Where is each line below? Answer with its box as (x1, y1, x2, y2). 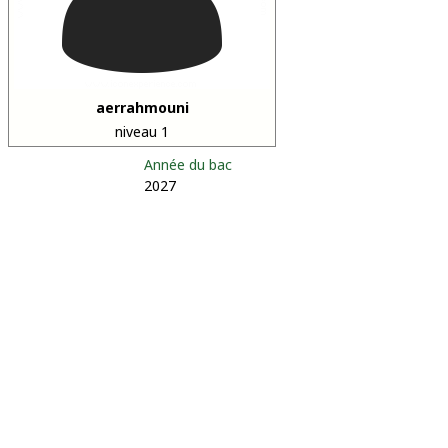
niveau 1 (115, 122, 169, 141)
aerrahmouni (95, 98, 189, 117)
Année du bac (144, 155, 232, 174)
